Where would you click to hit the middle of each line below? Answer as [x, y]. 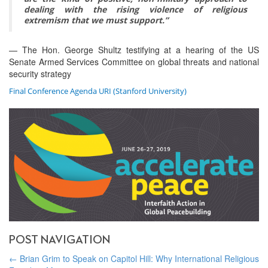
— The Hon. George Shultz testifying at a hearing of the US [134, 50]
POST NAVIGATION [60, 240]
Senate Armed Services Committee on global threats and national [134, 62]
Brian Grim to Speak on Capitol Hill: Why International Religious [138, 258]
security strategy [40, 74]
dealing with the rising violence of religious [135, 10]
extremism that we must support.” [96, 20]
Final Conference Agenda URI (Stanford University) [98, 91]
